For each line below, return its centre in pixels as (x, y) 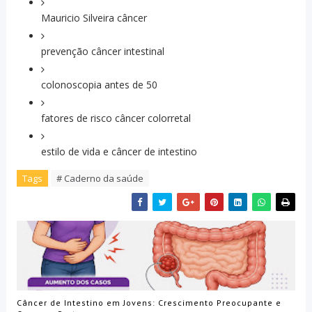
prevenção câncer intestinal (102, 52)
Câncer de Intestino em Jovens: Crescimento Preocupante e (149, 302)
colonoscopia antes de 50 (99, 85)
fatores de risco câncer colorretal (116, 118)
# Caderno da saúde (100, 179)
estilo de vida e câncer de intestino (119, 152)
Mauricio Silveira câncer (94, 18)
